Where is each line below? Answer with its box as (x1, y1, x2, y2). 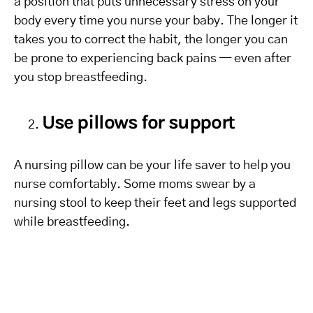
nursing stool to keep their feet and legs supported (14, 197, 296, 210)
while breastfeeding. (14, 216, 130, 228)
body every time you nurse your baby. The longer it (14, 15, 298, 27)
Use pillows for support (42, 110, 235, 133)
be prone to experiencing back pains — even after (14, 52, 291, 65)
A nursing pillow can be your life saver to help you (14, 159, 291, 172)
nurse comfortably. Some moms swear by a (14, 178, 256, 191)
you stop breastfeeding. (14, 71, 147, 84)
